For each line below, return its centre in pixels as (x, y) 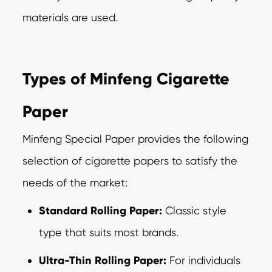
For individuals (204, 260)
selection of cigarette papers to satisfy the (130, 160)
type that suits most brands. (109, 232)
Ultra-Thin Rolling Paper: (103, 260)
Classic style (195, 210)
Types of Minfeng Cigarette (126, 78)
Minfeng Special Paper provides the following (136, 138)
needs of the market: (75, 182)
